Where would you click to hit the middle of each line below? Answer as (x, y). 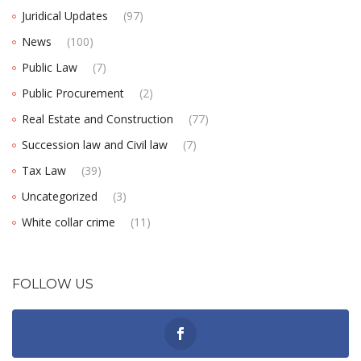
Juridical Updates (65, 16)
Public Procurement (73, 93)
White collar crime (68, 222)
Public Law (50, 68)
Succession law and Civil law (95, 145)
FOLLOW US (53, 284)
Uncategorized (60, 197)
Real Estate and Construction (98, 119)
